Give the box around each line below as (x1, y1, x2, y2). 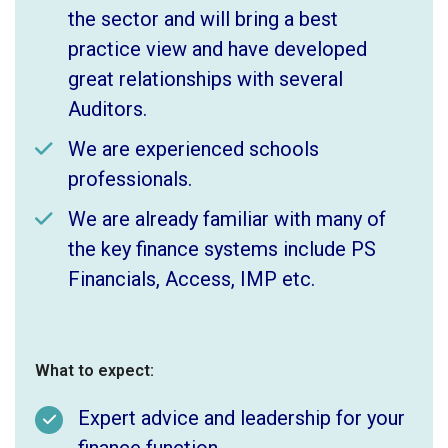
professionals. (68, 166, 192, 191)
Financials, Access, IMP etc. (68, 266, 315, 291)
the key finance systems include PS (68, 236, 376, 261)
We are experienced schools (68, 136, 319, 161)
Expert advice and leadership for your (78, 405, 405, 430)
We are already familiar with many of (68, 206, 386, 231)
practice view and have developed (68, 36, 367, 61)
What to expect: (35, 360, 154, 380)
